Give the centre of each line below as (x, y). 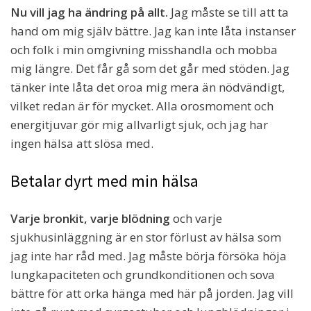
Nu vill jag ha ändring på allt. (89, 12)
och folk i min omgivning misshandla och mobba (144, 50)
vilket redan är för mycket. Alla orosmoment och (142, 106)
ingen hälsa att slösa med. (82, 144)
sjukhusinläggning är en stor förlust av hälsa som (146, 237)
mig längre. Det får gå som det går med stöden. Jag (150, 69)
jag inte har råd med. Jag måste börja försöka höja (149, 256)
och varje (196, 219)
